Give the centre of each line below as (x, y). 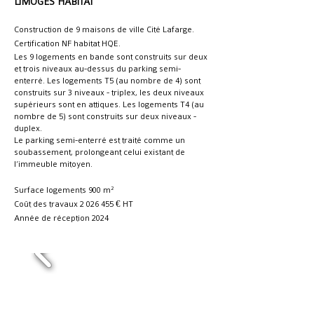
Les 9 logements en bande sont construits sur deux (111, 57)
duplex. (28, 128)
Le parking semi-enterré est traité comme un (100, 140)
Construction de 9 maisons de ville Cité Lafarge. (104, 29)
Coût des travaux (47, 204)
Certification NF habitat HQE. (67, 43)
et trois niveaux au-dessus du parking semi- (97, 69)
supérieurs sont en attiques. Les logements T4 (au (109, 104)
